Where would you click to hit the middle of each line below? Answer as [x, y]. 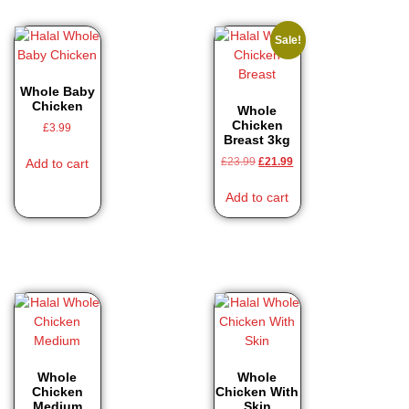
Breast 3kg [257, 139]
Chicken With [257, 392]
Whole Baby [57, 91]
